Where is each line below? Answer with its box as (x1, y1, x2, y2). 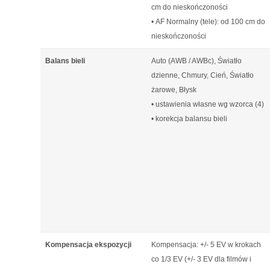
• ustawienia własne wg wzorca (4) (151, 100, 264, 108)
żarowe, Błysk (151, 86, 196, 94)
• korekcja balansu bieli (151, 115, 227, 123)
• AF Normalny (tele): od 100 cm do (151, 17, 265, 26)
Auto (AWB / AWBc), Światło (151, 57, 242, 65)
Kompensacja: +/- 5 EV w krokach (151, 240, 261, 249)
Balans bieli (45, 57, 85, 65)
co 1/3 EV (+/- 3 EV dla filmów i (151, 255, 251, 263)
